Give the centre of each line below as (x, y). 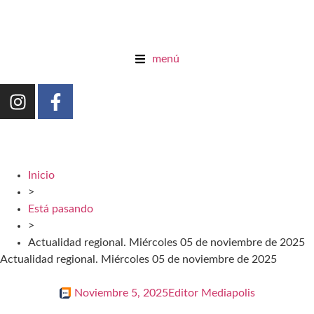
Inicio (41, 175)
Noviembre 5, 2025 (121, 293)
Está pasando (61, 209)
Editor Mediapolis (211, 293)
